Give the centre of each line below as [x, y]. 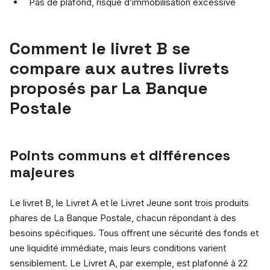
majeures [42, 172]
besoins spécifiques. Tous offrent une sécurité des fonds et [134, 233]
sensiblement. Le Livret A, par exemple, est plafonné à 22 [129, 263]
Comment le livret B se [100, 48]
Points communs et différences [120, 155]
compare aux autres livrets [119, 68]
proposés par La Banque [109, 88]
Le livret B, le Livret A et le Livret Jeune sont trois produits [129, 202]
